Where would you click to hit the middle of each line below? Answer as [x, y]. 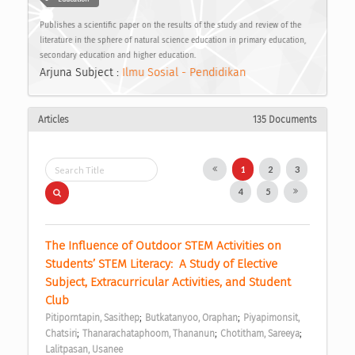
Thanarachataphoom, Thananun [149, 333]
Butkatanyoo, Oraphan [191, 317]
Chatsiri [61, 333]
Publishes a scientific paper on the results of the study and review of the [170, 25]
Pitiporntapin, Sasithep [92, 317]
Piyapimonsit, [271, 317]
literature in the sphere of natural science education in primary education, [173, 40]
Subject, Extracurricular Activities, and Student [168, 282]
